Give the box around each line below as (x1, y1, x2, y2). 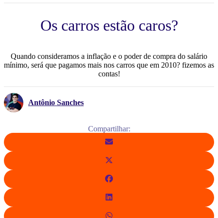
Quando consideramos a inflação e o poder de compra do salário (11, 52, 207, 60)
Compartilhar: (88, 124, 130, 133)
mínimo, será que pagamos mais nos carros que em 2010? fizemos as (4, 60, 214, 69)
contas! (98, 69, 120, 78)
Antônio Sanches (28, 98, 84, 107)
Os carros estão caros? (40, 16, 178, 34)
